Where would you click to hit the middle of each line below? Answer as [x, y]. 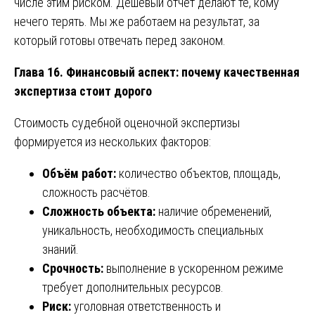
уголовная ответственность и [146, 306]
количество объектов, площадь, [198, 173]
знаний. [60, 249]
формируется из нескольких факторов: [112, 141]
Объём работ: [79, 173]
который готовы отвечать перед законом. [120, 40]
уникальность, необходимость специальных [153, 230]
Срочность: [73, 268]
